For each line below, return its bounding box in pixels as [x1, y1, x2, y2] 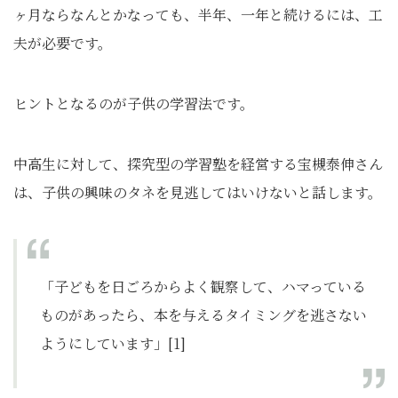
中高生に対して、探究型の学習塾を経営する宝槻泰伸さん [13, 154, 383, 175]
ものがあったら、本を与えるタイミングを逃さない [40, 305, 367, 326]
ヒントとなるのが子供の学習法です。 [13, 93, 254, 115]
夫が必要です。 [13, 33, 112, 54]
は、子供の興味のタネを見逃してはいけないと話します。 [13, 182, 382, 203]
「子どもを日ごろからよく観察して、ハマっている [40, 276, 366, 298]
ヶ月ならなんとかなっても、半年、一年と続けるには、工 [13, 4, 383, 26]
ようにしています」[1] [40, 333, 186, 354]
